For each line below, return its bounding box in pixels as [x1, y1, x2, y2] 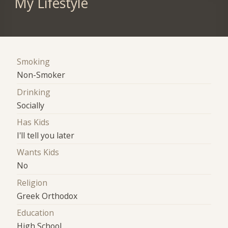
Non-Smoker [17, 69, 66, 81]
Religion [17, 177, 48, 188]
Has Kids [17, 117, 50, 128]
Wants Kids [17, 147, 60, 158]
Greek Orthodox [17, 190, 78, 202]
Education [17, 207, 54, 219]
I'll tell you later [17, 130, 75, 141]
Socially [17, 99, 45, 111]
